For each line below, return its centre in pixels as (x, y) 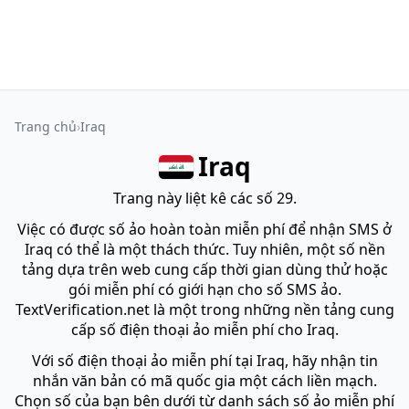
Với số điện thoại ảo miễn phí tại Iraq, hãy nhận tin (204, 361)
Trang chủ (46, 126)
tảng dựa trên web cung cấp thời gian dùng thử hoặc (204, 269)
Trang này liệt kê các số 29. (204, 198)
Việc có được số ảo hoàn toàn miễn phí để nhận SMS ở (204, 229)
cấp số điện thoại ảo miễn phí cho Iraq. (204, 330)
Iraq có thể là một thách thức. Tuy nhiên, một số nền (204, 249)
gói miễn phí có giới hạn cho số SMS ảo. (204, 289)
